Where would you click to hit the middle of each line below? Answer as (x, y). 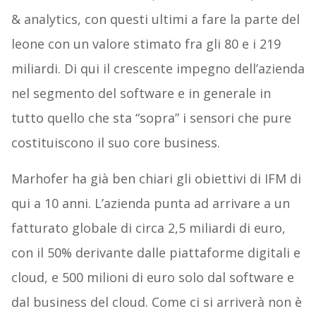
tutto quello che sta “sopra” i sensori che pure (151, 117)
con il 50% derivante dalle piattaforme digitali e (156, 252)
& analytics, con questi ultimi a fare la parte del (155, 19)
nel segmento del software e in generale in (141, 93)
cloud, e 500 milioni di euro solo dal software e (152, 277)
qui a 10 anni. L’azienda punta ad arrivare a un (150, 203)
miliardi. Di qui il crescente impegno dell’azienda (158, 68)
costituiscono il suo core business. (115, 142)
